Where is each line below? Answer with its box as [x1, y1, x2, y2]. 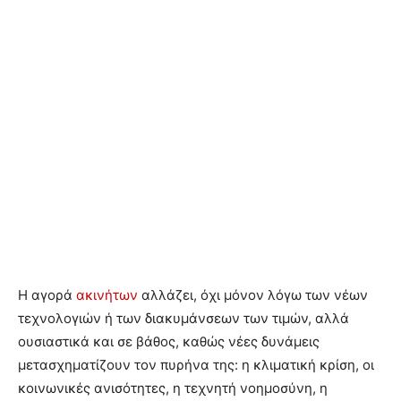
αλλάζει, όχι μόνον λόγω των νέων [138, 286, 368, 304]
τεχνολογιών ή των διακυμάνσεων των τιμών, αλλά [18, 310, 349, 328]
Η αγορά [18, 286, 76, 304]
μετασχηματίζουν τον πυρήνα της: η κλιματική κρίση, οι [18, 356, 374, 374]
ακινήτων [76, 286, 138, 304]
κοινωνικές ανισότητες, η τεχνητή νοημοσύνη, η [18, 380, 328, 397]
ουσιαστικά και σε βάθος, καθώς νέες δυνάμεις [18, 333, 320, 351]
